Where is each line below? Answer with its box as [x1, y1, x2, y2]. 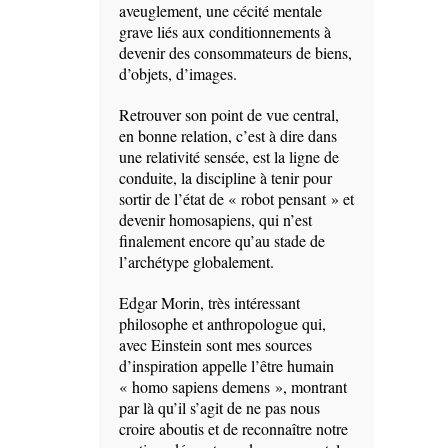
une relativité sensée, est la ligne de [119, 146, 339, 168]
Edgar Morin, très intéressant [119, 292, 300, 314]
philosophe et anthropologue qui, [119, 313, 326, 335]
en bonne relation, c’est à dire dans [119, 125, 337, 147]
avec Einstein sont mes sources [119, 334, 312, 356]
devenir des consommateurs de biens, [119, 42, 352, 64]
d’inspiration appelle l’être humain [119, 355, 334, 377]
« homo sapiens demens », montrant [119, 376, 347, 398]
